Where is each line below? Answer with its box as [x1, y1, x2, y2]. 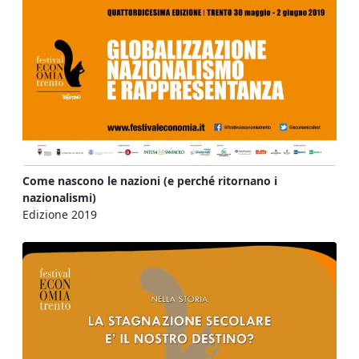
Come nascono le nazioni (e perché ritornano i [22, 173, 277, 188]
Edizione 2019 [22, 207, 97, 222]
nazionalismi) [22, 190, 96, 205]
